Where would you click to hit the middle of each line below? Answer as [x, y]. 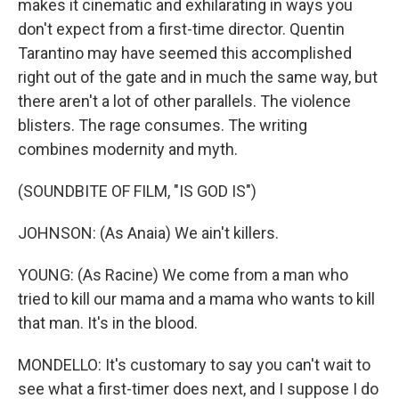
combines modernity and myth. [128, 149]
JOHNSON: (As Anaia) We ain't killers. [148, 233]
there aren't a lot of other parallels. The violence [184, 101]
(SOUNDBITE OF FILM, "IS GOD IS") [137, 191]
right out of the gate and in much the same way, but [198, 77]
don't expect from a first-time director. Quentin [181, 29]
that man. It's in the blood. [108, 323]
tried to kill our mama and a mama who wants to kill [196, 299]
